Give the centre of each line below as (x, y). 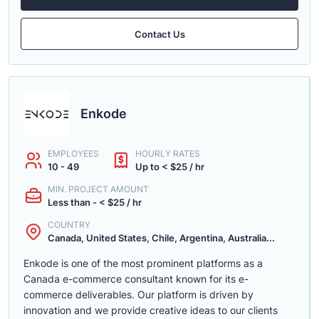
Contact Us (159, 34)
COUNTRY (69, 225)
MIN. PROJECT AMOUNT (98, 189)
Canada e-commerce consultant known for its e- (136, 279)
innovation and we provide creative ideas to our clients (151, 310)
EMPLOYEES (73, 153)
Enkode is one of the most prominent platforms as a (143, 263)
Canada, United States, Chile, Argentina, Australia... (161, 238)
